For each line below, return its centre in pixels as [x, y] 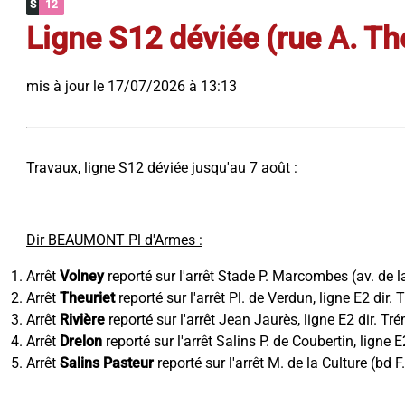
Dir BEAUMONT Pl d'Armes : [114, 240]
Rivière [82, 320]
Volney [82, 276]
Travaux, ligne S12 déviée [109, 168]
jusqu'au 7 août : [245, 168]
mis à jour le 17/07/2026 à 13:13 [132, 86]
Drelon [81, 341]
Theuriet [87, 298]
